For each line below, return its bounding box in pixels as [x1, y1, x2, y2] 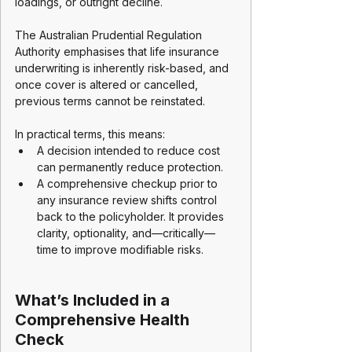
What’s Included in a [15, 291, 174, 310]
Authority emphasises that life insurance [15, 45, 222, 58]
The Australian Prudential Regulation [15, 28, 205, 42]
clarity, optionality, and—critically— [37, 226, 215, 240]
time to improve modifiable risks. [37, 243, 203, 256]
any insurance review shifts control [37, 193, 220, 207]
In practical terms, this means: [15, 127, 165, 141]
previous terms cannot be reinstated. [15, 94, 205, 108]
